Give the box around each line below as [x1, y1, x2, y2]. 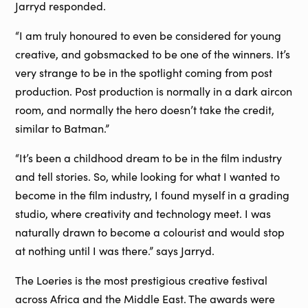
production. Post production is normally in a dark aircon [15, 83, 293, 98]
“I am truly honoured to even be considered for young [15, 27, 282, 43]
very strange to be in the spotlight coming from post [15, 65, 273, 80]
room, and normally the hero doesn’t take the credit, [15, 102, 275, 117]
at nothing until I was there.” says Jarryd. [15, 243, 215, 258]
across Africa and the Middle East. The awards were [15, 291, 276, 306]
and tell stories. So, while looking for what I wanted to [15, 168, 280, 184]
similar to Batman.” [15, 120, 110, 135]
